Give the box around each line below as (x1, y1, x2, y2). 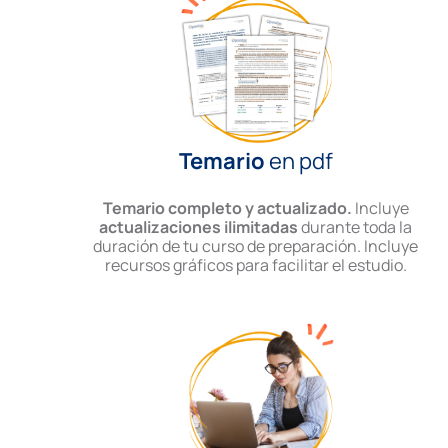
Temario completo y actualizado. (102, 197, 352, 220)
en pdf (264, 146, 333, 177)
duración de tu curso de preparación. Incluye (93, 235, 419, 258)
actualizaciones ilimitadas (99, 216, 299, 239)
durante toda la (298, 216, 413, 239)
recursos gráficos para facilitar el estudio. (104, 254, 407, 277)
